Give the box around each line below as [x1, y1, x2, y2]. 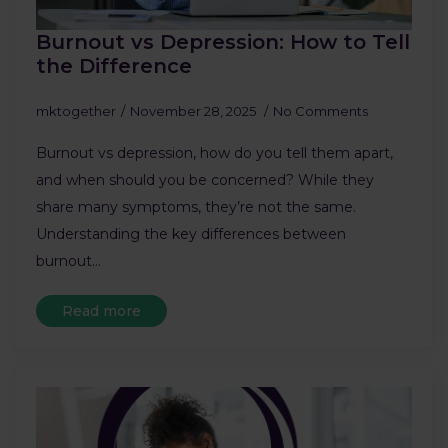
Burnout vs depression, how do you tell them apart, [36, 144, 393, 163]
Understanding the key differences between [36, 225, 346, 244]
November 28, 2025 [130, 103, 259, 120]
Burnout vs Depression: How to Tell [36, 30, 410, 55]
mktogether [36, 103, 116, 120]
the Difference [36, 54, 192, 79]
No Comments [273, 103, 368, 120]
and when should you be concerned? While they [36, 171, 374, 190]
